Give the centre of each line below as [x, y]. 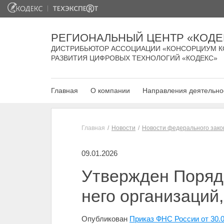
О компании [110, 90]
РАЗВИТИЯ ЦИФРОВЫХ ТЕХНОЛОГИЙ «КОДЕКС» [134, 58]
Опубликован [105, 219]
